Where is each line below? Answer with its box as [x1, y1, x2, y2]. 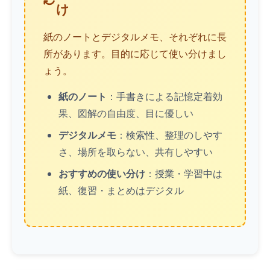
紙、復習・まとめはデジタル [58, 184, 184, 197]
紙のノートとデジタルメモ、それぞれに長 [43, 30, 227, 43]
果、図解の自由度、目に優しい [58, 107, 193, 120]
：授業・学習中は [145, 167, 222, 180]
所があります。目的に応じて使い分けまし [43, 47, 227, 60]
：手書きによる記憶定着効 [107, 90, 222, 103]
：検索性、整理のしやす [116, 128, 222, 142]
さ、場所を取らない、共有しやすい [58, 145, 213, 159]
